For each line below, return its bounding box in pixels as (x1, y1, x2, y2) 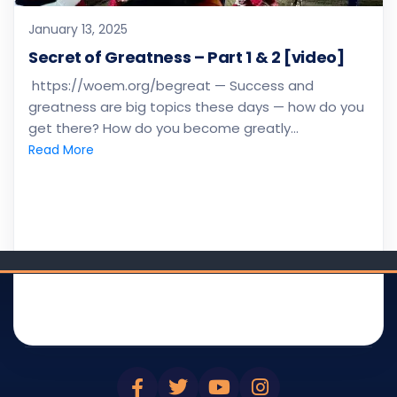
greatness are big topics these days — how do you (28, 97, 364, 116)
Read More (28, 141, 94, 159)
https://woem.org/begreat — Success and (28, 76, 314, 95)
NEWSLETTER (282, 313, 360, 331)
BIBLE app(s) (131, 313, 211, 331)
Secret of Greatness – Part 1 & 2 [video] (28, 46, 345, 68)
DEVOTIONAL (92, 297, 171, 315)
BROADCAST (38, 313, 118, 331)
